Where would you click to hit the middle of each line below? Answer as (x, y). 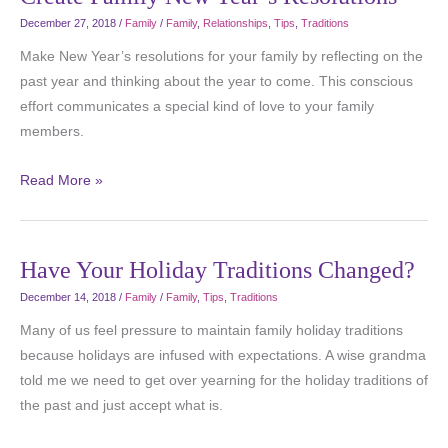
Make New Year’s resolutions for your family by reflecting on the (221, 56)
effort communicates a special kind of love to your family (197, 106)
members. (52, 131)
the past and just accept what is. (121, 406)
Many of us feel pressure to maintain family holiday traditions (211, 331)
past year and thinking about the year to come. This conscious (216, 81)
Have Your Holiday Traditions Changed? (217, 270)
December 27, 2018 (68, 22)
